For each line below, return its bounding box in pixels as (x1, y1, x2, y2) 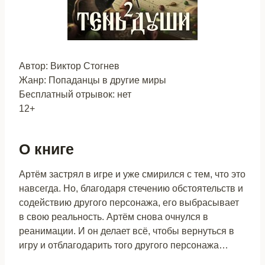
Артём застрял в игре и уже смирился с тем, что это (19, 169, 245, 179)
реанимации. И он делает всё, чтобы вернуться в (19, 226, 234, 236)
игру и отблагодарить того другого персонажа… (19, 240, 228, 250)
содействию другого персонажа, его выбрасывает (19, 198, 239, 208)
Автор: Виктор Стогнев (19, 61, 119, 71)
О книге (19, 140, 74, 157)
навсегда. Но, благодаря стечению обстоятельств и (19, 183, 243, 193)
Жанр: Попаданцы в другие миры (19, 75, 166, 85)
